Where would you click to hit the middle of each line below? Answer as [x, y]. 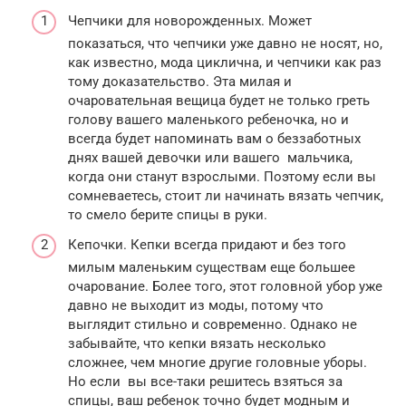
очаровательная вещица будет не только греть [219, 100]
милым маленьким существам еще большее [212, 268]
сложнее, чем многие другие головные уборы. [217, 363]
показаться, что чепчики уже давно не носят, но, [225, 43]
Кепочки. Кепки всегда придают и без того [207, 245]
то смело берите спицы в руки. [168, 214]
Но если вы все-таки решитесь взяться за [205, 382]
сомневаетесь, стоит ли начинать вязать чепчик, [226, 195]
